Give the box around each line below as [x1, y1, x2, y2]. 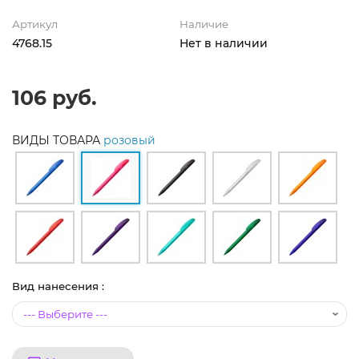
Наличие [179, 17, 228, 30]
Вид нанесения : [12, 279, 104, 292]
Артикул [12, 17, 58, 30]
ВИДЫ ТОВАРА [12, 132, 103, 147]
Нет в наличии [179, 35, 268, 50]
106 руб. [12, 85, 97, 110]
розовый [103, 132, 155, 147]
